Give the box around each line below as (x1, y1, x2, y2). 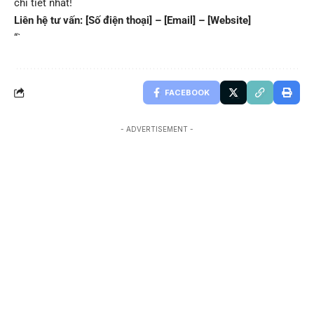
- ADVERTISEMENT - (121, 125, 193, 134)
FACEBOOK (165, 88, 210, 98)
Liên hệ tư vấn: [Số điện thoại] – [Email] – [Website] (14, 14, 251, 27)
